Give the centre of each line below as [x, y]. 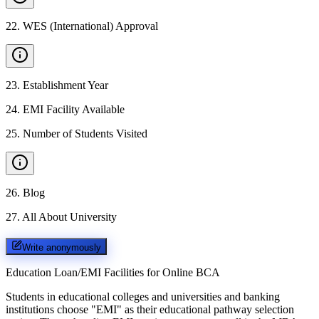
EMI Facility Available [74, 109]
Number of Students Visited [85, 134]
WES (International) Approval [90, 26]
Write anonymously [62, 247]
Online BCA [191, 272]
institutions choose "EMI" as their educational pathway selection [150, 309]
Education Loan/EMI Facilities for [83, 272]
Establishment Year [66, 85]
